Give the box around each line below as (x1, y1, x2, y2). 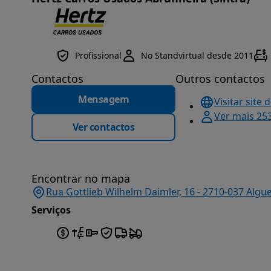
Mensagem (78, 92, 129, 106)
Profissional (75, 49, 122, 61)
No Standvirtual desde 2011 (141, 49, 253, 61)
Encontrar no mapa (31, 171, 130, 186)
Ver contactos (72, 120, 135, 134)
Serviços (31, 203, 71, 217)
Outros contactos (175, 71, 265, 86)
